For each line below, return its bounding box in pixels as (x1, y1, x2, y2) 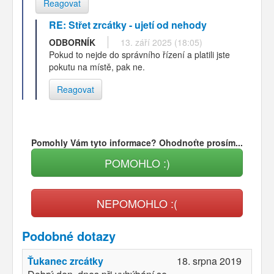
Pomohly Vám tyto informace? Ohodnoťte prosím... (31, 136, 243, 149)
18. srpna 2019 (177, 253, 242, 268)
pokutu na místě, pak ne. (49, 60, 145, 73)
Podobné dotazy (22, 226, 116, 245)
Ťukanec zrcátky (28, 253, 103, 268)
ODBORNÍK (49, 35, 95, 48)
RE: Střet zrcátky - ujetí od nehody (49, 17, 207, 32)
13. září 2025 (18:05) (120, 35, 202, 48)
